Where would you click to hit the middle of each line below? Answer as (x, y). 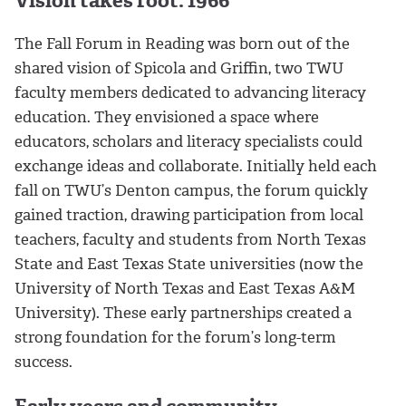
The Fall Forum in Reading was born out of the (182, 44)
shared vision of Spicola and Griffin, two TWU (179, 68)
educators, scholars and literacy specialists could (188, 142)
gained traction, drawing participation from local (189, 215)
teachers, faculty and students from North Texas (190, 240)
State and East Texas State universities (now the (189, 264)
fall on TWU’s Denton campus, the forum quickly (191, 191)
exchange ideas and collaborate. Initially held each (196, 166)
